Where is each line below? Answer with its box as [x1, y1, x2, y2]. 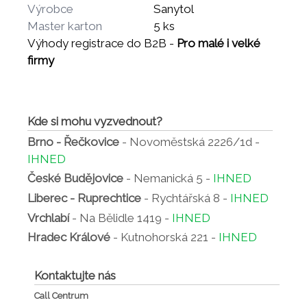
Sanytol [153, 2, 194, 16]
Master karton [27, 19, 102, 33]
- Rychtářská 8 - [141, 191, 230, 205]
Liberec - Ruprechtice [27, 191, 141, 205]
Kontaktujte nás [34, 268, 116, 282]
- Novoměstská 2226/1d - [119, 134, 260, 149]
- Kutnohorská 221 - [110, 230, 219, 245]
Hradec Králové [27, 230, 110, 245]
